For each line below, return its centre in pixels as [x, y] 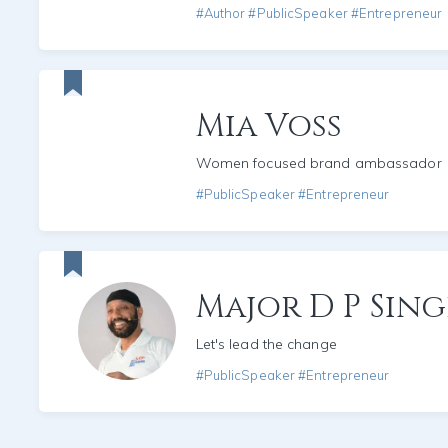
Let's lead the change [266, 343]
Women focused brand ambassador [318, 162]
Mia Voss [269, 126]
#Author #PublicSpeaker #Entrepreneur [319, 12]
